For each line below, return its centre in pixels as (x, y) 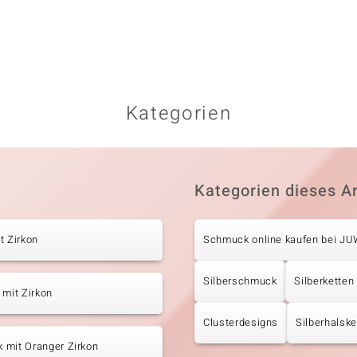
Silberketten (324, 280)
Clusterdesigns (241, 322)
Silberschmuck (240, 280)
